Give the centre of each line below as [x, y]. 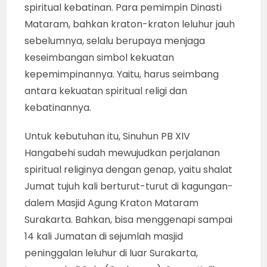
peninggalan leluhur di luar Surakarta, [111, 253]
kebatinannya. [58, 107]
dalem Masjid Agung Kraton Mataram [112, 203]
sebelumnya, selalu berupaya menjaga [115, 41]
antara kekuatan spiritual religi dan [106, 91]
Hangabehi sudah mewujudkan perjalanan [122, 153]
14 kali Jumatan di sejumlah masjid [104, 236]
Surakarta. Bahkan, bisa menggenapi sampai [129, 219]
